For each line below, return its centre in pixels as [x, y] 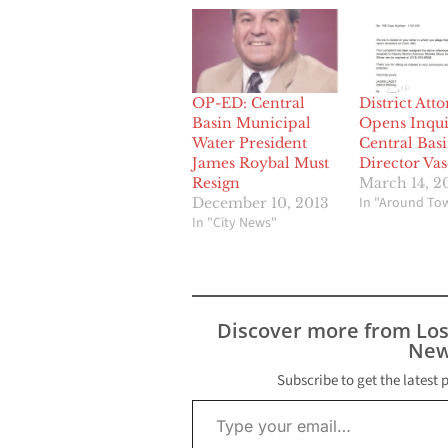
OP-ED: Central [248, 103]
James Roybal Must [260, 163]
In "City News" [234, 223]
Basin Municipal [251, 123]
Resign [216, 183]
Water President [249, 143]
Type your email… [215, 399]
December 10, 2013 [260, 203]
